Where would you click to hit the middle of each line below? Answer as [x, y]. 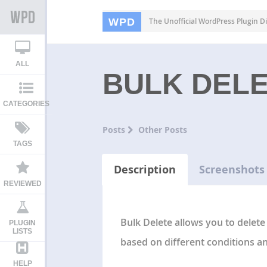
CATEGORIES [26, 104]
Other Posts [162, 129]
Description [145, 169]
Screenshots [232, 169]
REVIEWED [22, 184]
